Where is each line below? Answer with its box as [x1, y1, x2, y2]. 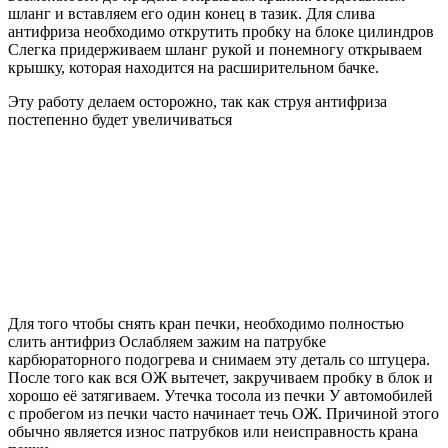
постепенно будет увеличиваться [8, 111, 232, 129]
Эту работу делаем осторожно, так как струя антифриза [8, 93, 387, 111]
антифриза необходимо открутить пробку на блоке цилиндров [8, 23, 434, 41]
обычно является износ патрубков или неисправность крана [8, 423, 418, 441]
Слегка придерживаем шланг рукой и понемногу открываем [8, 41, 422, 59]
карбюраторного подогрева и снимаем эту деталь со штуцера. [8, 351, 430, 369]
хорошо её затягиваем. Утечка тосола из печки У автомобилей [8, 387, 433, 405]
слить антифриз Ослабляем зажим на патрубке [8, 333, 326, 351]
